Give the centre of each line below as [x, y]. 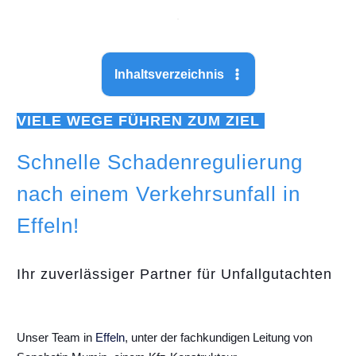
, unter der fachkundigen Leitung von [219, 338]
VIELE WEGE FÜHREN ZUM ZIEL [141, 121]
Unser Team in [56, 338]
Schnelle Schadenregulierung [160, 163]
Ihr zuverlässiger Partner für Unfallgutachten [174, 275]
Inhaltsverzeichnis [169, 75]
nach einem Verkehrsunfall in [159, 194]
